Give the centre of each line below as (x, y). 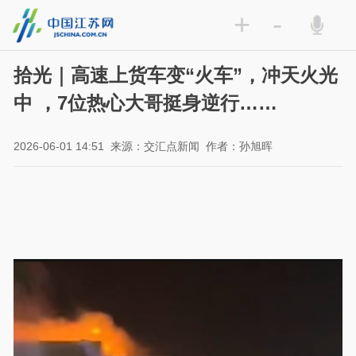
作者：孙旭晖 (240, 147)
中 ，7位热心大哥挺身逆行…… (146, 103)
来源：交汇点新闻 (155, 147)
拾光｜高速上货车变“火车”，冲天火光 (176, 75)
